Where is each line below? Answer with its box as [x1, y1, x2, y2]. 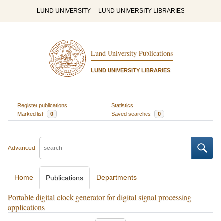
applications [8, 202, 45, 212]
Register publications [17, 102, 67, 108]
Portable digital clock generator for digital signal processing [8, 192, 191, 202]
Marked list [17, 110, 45, 117]
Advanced [8, 145, 35, 151]
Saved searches [111, 110, 152, 117]
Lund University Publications [90, 48, 173, 58]
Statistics [111, 102, 133, 108]
